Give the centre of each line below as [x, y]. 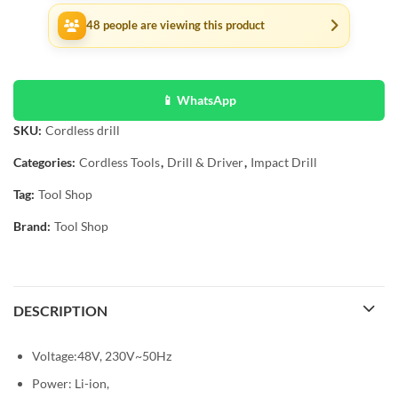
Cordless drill [83, 130]
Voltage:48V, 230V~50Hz [102, 355]
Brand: [33, 226]
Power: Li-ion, [71, 384]
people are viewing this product [183, 25]
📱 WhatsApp [199, 99]
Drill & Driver [205, 162]
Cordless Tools [119, 162]
